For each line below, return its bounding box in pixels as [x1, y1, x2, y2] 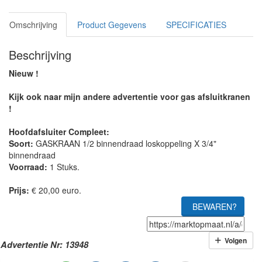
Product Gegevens [77, 19, 146, 30]
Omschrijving [9, 19, 57, 30]
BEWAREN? [192, 201, 237, 212]
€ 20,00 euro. [29, 184, 81, 196]
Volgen [221, 235, 247, 246]
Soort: [9, 137, 36, 149]
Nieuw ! [9, 67, 39, 79]
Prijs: [9, 184, 29, 196]
